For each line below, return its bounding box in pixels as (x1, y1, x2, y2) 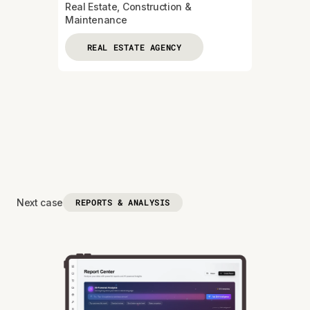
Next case (17, 196, 64, 208)
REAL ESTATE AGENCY (86, 41, 182, 53)
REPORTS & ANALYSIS (75, 197, 170, 208)
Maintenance (65, 13, 127, 26)
